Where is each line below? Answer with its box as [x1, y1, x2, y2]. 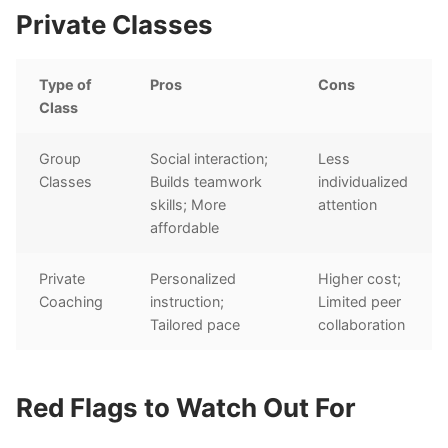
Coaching [39, 293, 104, 311]
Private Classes [16, 9, 213, 41]
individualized [318, 173, 409, 191]
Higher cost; [318, 270, 402, 288]
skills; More [150, 196, 227, 214]
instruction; [150, 293, 225, 311]
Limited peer [318, 293, 402, 311]
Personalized [150, 270, 237, 288]
